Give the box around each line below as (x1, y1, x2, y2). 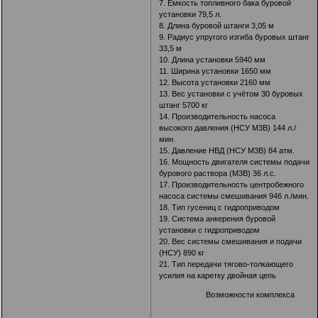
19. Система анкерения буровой (159, 214, 276, 223)
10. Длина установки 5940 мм (159, 55, 266, 64)
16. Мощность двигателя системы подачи (159, 157, 310, 166)
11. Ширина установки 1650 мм (159, 66, 272, 75)
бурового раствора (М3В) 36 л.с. (159, 168, 277, 177)
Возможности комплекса (159, 290, 310, 299)
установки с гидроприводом (159, 225, 261, 234)
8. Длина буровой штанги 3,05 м (159, 21, 275, 30)
